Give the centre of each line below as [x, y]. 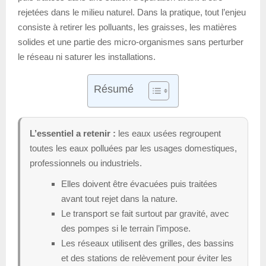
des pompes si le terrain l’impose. [126, 228]
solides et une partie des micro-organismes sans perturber [131, 42]
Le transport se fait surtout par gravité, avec [145, 213]
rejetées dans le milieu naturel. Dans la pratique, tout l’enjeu [132, 12]
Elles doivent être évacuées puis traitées [139, 183]
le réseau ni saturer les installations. [87, 56]
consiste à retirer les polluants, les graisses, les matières [127, 27]
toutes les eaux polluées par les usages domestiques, [133, 148]
